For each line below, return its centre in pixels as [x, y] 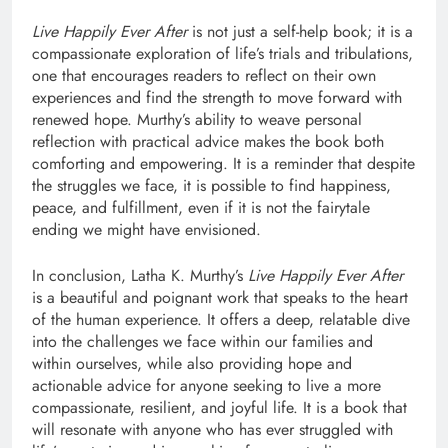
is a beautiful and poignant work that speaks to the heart [220, 298]
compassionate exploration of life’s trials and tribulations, [222, 54]
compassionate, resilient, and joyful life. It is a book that [219, 408]
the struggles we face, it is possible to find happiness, [211, 186]
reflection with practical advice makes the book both [208, 142]
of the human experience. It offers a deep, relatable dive [221, 320]
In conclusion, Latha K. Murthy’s [140, 276]
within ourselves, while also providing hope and [192, 364]
